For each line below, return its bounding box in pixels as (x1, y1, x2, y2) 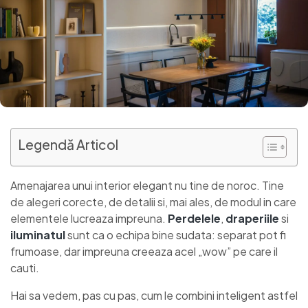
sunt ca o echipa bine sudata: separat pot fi (65, 228, 286, 243)
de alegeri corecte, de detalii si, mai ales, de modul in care (10, 195, 296, 210)
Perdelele (168, 211, 221, 226)
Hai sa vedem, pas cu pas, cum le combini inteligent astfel (10, 288, 298, 303)
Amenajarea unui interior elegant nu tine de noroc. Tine (10, 178, 284, 193)
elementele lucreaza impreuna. (10, 211, 168, 226)
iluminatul (10, 228, 65, 243)
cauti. (10, 261, 39, 276)
